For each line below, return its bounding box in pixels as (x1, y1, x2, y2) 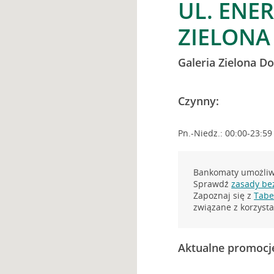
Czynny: (178, 94, 220, 108)
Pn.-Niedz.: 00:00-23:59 (178, 127, 273, 139)
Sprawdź (193, 178, 232, 190)
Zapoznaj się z (193, 190, 254, 201)
